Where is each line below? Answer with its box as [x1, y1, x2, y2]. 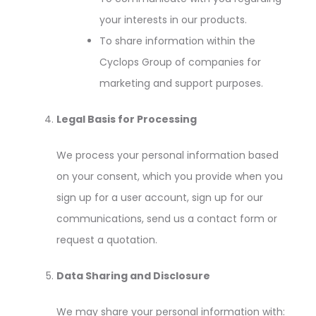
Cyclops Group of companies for [99, 55, 261, 69]
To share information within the [99, 34, 255, 48]
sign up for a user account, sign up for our [56, 190, 263, 205]
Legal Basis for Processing [56, 112, 197, 126]
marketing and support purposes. [99, 76, 263, 90]
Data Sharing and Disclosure [56, 269, 210, 283]
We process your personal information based [56, 148, 279, 162]
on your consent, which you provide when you [56, 169, 283, 183]
